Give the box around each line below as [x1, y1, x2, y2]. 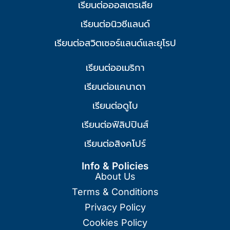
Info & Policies [82, 160, 148, 172]
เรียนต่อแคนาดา [84, 81, 146, 92]
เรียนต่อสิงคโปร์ [84, 138, 146, 149]
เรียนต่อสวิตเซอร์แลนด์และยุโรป [54, 37, 176, 48]
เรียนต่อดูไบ [92, 100, 138, 111]
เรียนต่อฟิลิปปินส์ [82, 119, 148, 130]
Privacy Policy [84, 201, 146, 213]
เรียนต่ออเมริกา [85, 62, 145, 73]
